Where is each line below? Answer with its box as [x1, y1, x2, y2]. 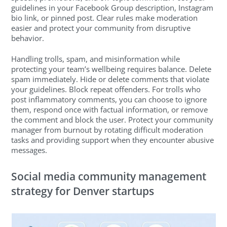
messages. [11, 144, 48, 155]
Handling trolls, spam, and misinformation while [11, 53, 180, 64]
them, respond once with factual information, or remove [11, 104, 208, 115]
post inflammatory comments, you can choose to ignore [11, 94, 207, 104]
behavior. [11, 33, 45, 44]
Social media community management [11, 169, 207, 184]
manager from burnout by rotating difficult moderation [11, 124, 204, 135]
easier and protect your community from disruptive [11, 23, 191, 33]
